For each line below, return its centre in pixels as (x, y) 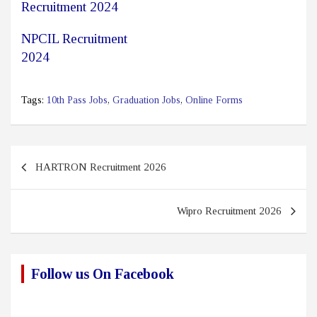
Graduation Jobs (146, 100)
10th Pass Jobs (77, 100)
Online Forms (214, 100)
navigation (48, 179)
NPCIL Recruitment (74, 39)
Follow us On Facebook (103, 274)
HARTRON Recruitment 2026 (101, 167)
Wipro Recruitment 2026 (229, 211)
